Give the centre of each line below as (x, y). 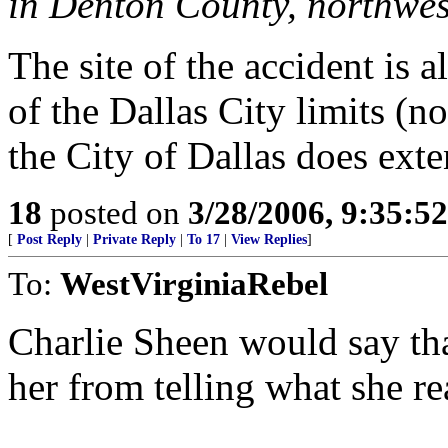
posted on (115, 212)
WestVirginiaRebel (194, 283)
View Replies (269, 239)
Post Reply (49, 239)
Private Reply (134, 239)
